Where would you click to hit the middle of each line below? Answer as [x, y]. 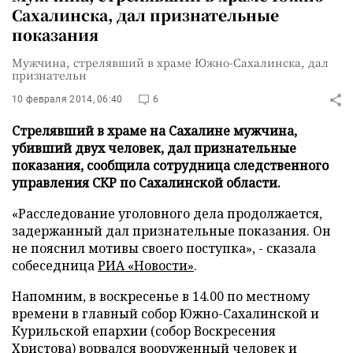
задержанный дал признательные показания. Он [171, 231]
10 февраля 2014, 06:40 [67, 99]
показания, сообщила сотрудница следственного [170, 165]
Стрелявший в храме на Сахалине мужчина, [154, 131]
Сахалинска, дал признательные [145, 15]
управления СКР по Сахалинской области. [146, 183]
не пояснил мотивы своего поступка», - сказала [164, 248]
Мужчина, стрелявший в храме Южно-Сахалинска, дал [170, 62]
